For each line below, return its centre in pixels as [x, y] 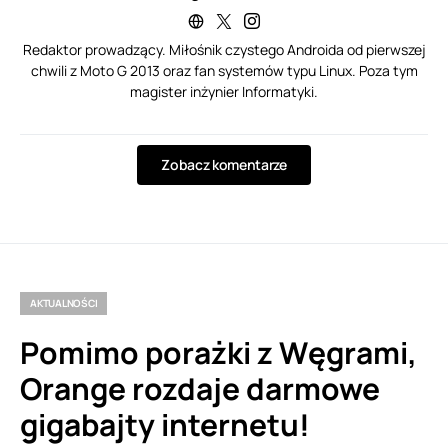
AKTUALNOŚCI [64, 303]
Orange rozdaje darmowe [200, 389]
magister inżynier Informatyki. [224, 92]
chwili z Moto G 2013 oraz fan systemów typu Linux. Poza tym [224, 71]
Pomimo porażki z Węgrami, [218, 353]
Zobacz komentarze [224, 165]
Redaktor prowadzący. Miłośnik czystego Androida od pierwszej [224, 50]
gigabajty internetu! [165, 425]
